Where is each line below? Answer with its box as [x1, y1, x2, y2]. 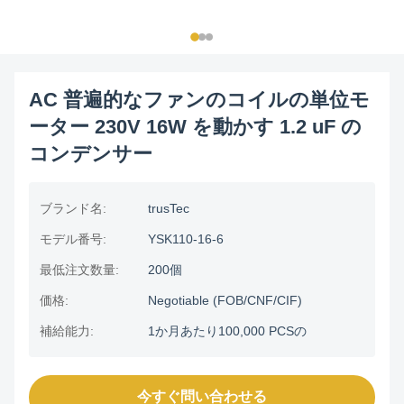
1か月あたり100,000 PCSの [148, 324, 307, 338]
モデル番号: [40, 232, 106, 246]
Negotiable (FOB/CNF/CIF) [148, 293, 302, 308]
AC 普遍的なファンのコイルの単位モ [29, 88, 370, 111]
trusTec [148, 201, 189, 216]
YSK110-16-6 [148, 232, 224, 246]
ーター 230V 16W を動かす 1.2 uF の [29, 115, 362, 138]
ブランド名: [40, 201, 106, 216]
